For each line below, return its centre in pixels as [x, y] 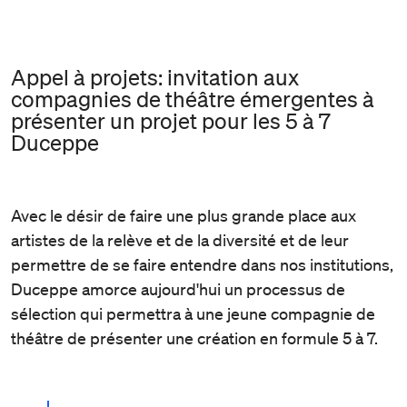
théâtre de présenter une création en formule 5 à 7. [194, 338]
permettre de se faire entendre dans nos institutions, [202, 264]
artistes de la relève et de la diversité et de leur [180, 239]
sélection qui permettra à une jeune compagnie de [193, 313]
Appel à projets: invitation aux [155, 77]
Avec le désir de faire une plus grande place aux [184, 215]
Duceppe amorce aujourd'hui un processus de [178, 288]
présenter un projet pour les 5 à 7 [171, 120]
